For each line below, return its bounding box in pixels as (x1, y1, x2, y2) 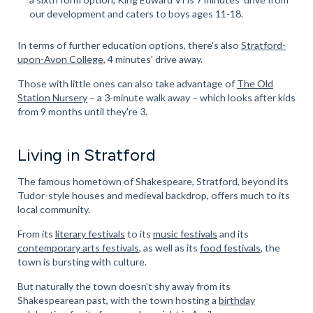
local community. (17, 203, 90, 215)
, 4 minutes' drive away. (103, 52, 203, 65)
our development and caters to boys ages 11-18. (29, 7, 243, 20)
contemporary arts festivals (17, 241, 139, 254)
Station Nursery (17, 91, 87, 103)
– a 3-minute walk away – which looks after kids (87, 91, 296, 103)
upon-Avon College (17, 52, 103, 65)
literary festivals (54, 227, 125, 240)
